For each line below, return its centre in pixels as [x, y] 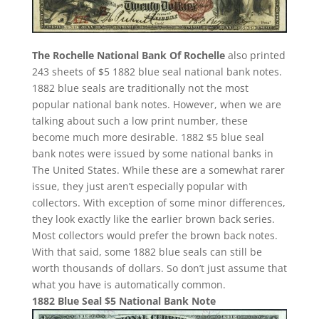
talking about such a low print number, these [140, 120]
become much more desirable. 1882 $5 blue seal [148, 137]
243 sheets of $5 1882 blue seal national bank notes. [157, 71]
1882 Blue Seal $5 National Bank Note [124, 300]
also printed [255, 55]
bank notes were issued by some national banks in [152, 153]
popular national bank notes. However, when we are [156, 104]
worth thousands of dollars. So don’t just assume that [159, 268]
